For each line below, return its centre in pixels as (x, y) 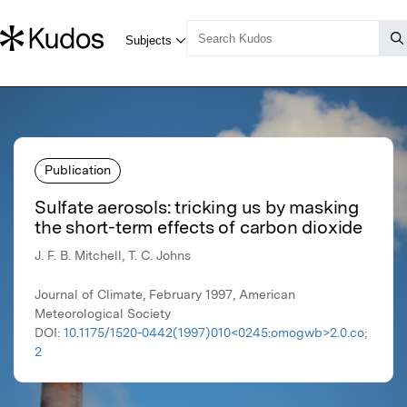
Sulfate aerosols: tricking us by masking (197, 208)
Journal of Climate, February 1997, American (165, 295)
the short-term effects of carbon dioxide (199, 228)
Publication (78, 169)
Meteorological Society (103, 314)
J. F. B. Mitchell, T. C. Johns (113, 256)
